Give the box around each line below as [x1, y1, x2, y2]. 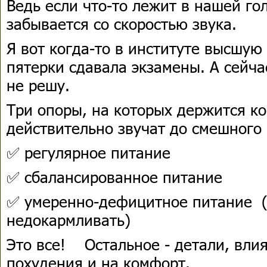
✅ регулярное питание [7, 142, 170, 162]
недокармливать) [7, 210, 131, 229]
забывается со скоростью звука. [7, 14, 241, 33]
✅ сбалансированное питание [7, 167, 222, 187]
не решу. [7, 75, 74, 95]
